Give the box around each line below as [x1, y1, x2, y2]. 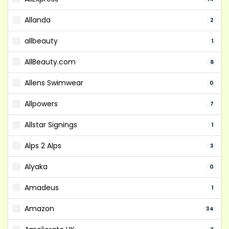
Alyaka [25, 162, 48, 172]
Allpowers [25, 99, 58, 109]
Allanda [25, 15, 51, 25]
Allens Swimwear [25, 78, 83, 88]
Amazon [25, 203, 54, 214]
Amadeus [25, 182, 59, 193]
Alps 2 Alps [25, 141, 61, 151]
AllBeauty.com [25, 57, 76, 67]
